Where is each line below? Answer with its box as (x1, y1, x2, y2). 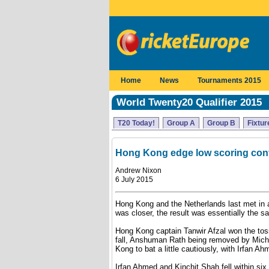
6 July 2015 (115, 175, 153, 184)
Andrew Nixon (115, 166, 162, 175)
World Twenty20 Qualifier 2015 (116, 97, 262, 108)
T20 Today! (118, 119, 155, 127)
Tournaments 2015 (198, 76, 261, 85)
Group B (207, 119, 235, 127)
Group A (167, 119, 195, 127)
